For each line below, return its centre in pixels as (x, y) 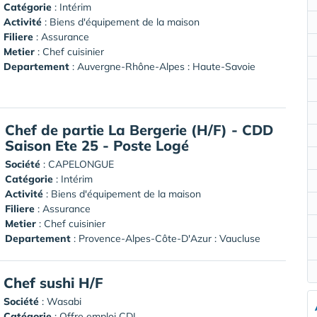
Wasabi (64, 301)
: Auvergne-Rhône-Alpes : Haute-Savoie (162, 66)
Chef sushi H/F (53, 282)
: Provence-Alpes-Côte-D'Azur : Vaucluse (166, 238)
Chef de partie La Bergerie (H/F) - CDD (139, 129)
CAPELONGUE (81, 164)
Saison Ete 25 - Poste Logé (97, 145)
